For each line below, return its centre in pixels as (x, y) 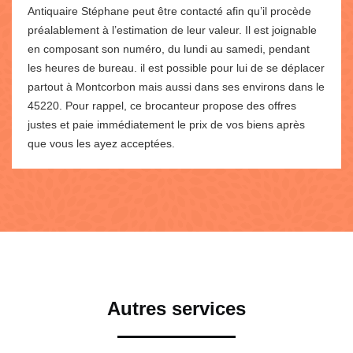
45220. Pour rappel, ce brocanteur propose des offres (162, 105)
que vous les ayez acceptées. (101, 143)
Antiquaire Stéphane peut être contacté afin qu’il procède (169, 11)
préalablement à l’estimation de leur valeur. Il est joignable (172, 30)
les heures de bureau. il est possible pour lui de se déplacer (176, 67)
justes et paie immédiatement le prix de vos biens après (166, 124)
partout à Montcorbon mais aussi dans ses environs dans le (176, 86)
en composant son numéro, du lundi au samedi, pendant (169, 48)
